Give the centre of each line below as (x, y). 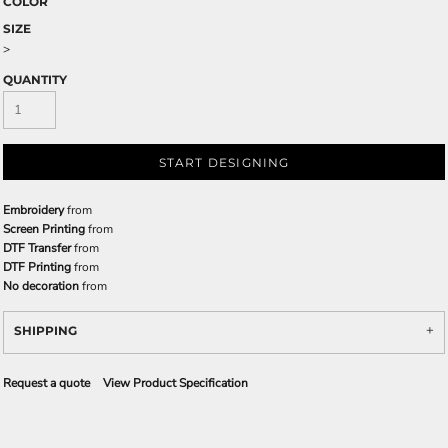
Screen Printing (44, 229)
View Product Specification (175, 383)
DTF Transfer (37, 248)
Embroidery (33, 210)
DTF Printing (37, 267)
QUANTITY (35, 79)
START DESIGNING (224, 163)
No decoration (41, 286)
